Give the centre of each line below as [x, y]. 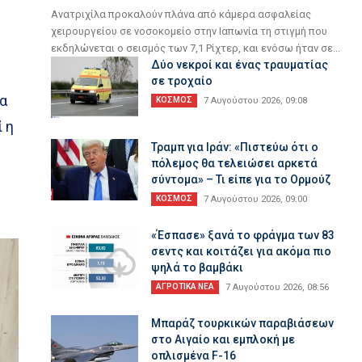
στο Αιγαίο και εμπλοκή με [223, 339]
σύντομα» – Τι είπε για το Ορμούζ [241, 179]
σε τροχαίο [182, 81]
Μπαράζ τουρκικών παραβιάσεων [243, 323]
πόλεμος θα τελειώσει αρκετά [235, 163]
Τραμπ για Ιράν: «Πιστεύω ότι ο [235, 147]
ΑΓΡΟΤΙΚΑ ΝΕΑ [185, 286]
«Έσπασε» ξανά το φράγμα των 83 [243, 235]
